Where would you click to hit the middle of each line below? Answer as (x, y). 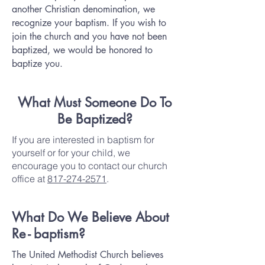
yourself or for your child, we (71, 153)
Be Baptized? (95, 119)
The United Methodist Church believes (88, 255)
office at (30, 179)
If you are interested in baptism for (83, 140)
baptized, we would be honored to (82, 50)
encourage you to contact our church (90, 166)
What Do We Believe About (90, 217)
